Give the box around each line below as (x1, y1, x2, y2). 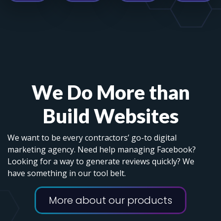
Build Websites (42, 104, 179, 128)
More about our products (49, 193, 172, 208)
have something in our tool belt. (7, 168, 126, 179)
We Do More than (31, 80, 190, 105)
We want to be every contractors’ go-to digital (7, 132, 177, 144)
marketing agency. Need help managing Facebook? (7, 144, 196, 155)
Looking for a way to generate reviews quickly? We (7, 156, 194, 167)
